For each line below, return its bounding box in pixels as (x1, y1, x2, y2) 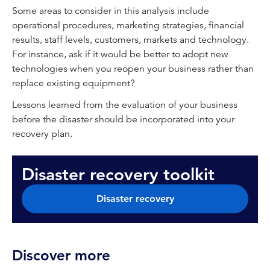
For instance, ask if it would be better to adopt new (12, 48, 228, 60)
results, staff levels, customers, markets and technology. (12, 34, 249, 46)
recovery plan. (12, 128, 75, 140)
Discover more (12, 246, 110, 264)
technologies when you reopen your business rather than (12, 63, 254, 75)
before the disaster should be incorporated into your (12, 113, 234, 125)
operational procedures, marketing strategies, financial (12, 19, 244, 31)
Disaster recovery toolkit (22, 164, 215, 185)
